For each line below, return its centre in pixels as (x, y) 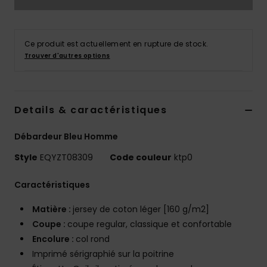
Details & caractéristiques (91, 110)
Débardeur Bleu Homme (66, 137)
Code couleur (141, 158)
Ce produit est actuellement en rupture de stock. (117, 44)
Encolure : (54, 239)
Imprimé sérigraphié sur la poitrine (103, 254)
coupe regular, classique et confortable (150, 224)
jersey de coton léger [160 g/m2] (141, 209)
